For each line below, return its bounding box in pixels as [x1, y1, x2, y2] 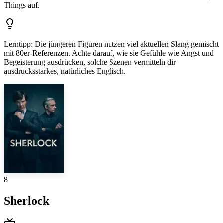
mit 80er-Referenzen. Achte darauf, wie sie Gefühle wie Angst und [4, 49, 214, 58]
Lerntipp [4, 40, 31, 49]
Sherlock [4, 194, 49, 208]
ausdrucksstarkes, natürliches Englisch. [4, 67, 126, 76]
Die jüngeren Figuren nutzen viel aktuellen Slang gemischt [35, 40, 219, 49]
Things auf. [4, 1, 40, 10]
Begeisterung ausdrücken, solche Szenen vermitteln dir [4, 58, 176, 67]
